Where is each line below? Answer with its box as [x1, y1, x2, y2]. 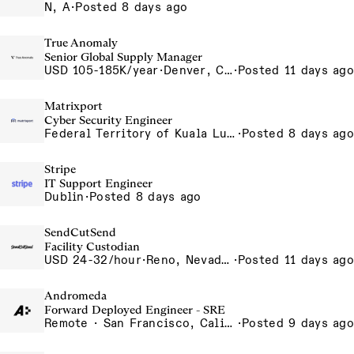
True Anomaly [44, 36, 118, 50]
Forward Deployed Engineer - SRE [44, 303, 225, 317]
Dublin [44, 190, 85, 204]
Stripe [44, 162, 76, 176]
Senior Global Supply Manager [44, 50, 202, 64]
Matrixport [44, 99, 103, 113]
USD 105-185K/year [44, 63, 159, 77]
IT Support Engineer [44, 176, 153, 190]
